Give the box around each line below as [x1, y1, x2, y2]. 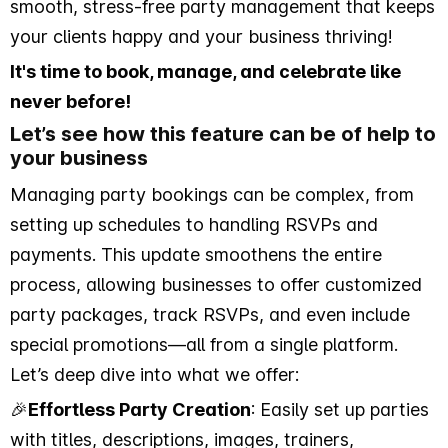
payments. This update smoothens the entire [10, 243, 382, 265]
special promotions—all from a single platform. [10, 333, 398, 355]
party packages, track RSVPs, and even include [10, 303, 410, 325]
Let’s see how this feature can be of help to [10, 121, 436, 146]
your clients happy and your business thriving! [10, 25, 393, 47]
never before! [10, 90, 131, 112]
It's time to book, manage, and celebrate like [10, 60, 401, 82]
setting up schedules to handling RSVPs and [10, 213, 378, 235]
